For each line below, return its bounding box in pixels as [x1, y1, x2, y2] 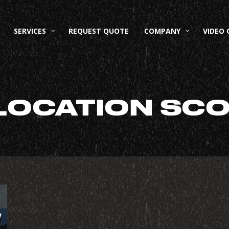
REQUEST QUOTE [68, 26, 129, 36]
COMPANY [144, 26, 180, 36]
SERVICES [13, 26, 46, 36]
